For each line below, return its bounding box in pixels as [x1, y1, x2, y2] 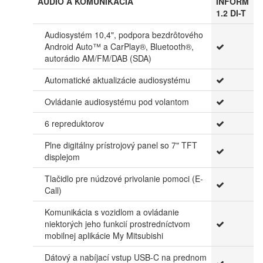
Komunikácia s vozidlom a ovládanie [45, 205, 179, 218]
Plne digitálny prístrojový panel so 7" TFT [45, 139, 197, 151]
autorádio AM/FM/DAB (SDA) [45, 52, 151, 64]
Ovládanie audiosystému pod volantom [45, 95, 189, 107]
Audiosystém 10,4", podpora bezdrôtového [45, 28, 203, 41]
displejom [45, 150, 80, 163]
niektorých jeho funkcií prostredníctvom [45, 217, 190, 230]
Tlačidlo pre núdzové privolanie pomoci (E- [45, 172, 203, 184]
